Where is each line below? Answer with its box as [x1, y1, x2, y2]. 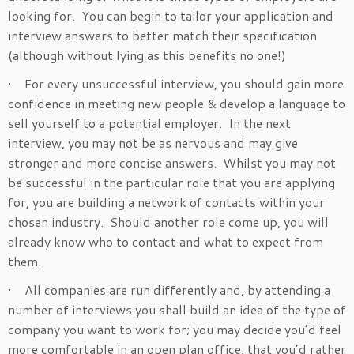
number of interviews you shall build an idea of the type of [8, 300, 346, 319]
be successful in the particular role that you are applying [8, 173, 335, 192]
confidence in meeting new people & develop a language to [8, 94, 345, 113]
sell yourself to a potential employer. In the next [8, 114, 291, 133]
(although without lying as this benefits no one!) [8, 46, 286, 65]
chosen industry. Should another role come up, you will [8, 213, 329, 232]
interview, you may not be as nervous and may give [8, 134, 298, 153]
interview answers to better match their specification [8, 26, 317, 45]
